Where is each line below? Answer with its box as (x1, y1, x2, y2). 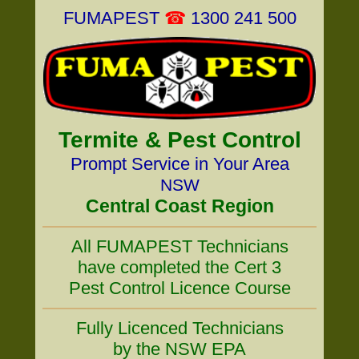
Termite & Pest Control (58, 127, 301, 152)
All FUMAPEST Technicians (71, 236, 288, 256)
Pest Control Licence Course (68, 278, 291, 298)
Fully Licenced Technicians (75, 318, 284, 338)
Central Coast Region (85, 196, 274, 216)
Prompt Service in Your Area (70, 154, 289, 174)
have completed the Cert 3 (78, 257, 281, 277)
